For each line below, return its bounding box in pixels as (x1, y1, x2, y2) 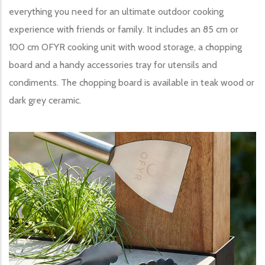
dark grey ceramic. (9, 94, 81, 106)
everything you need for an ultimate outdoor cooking (9, 5, 224, 17)
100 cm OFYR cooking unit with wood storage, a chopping (9, 41, 242, 53)
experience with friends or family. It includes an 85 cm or (9, 23, 238, 35)
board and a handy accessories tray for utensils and (9, 59, 217, 70)
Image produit (8, 134, 64, 146)
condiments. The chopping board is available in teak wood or (9, 76, 254, 88)
